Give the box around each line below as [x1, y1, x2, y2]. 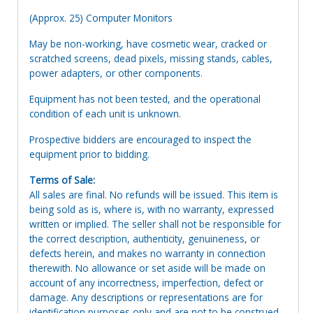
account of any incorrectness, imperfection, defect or [29, 275, 263, 289]
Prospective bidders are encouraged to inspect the [29, 132, 252, 146]
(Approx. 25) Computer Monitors [29, 10, 173, 24]
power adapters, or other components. [29, 66, 203, 80]
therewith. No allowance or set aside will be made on [29, 261, 265, 275]
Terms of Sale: [29, 173, 95, 187]
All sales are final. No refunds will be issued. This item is [29, 187, 278, 201]
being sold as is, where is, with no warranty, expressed [29, 202, 274, 216]
